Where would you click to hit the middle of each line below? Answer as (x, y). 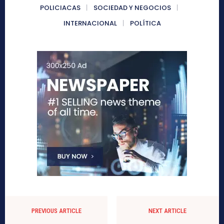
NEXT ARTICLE (167, 211)
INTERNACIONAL (90, 23)
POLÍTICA (145, 23)
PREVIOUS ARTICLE (57, 211)
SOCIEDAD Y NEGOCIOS (132, 8)
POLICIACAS (60, 8)
